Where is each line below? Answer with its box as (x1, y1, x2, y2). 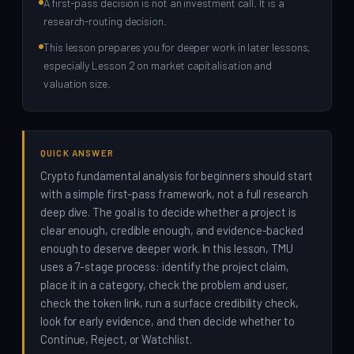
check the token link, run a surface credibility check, (40, 296, 299, 310)
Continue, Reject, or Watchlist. (40, 332, 192, 346)
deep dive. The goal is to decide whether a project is (40, 205, 296, 219)
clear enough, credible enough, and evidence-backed (40, 223, 304, 237)
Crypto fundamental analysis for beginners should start (40, 168, 313, 183)
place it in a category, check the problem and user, (40, 277, 288, 292)
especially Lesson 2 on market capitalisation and (43, 58, 273, 72)
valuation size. (43, 77, 111, 90)
